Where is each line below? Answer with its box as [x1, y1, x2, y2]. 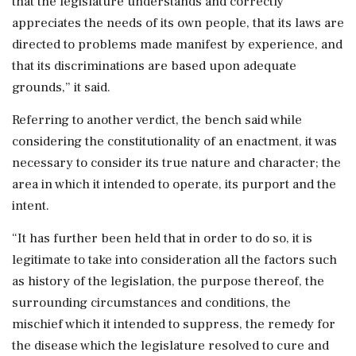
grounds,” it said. [12, 78, 110, 96]
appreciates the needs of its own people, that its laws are [12, 14, 344, 32]
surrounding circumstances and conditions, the [12, 293, 291, 311]
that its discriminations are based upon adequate [12, 56, 296, 75]
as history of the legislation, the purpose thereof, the [12, 272, 324, 290]
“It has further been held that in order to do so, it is [12, 229, 312, 247]
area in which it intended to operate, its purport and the [12, 175, 336, 193]
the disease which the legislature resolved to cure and [12, 336, 329, 354]
